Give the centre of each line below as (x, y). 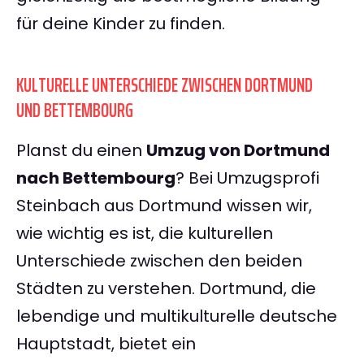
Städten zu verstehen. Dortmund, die (166, 289)
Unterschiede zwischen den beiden (159, 261)
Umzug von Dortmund (238, 151)
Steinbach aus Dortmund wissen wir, (164, 206)
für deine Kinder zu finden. (121, 24)
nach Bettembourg (96, 178)
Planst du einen (81, 151)
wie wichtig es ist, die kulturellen (145, 234)
